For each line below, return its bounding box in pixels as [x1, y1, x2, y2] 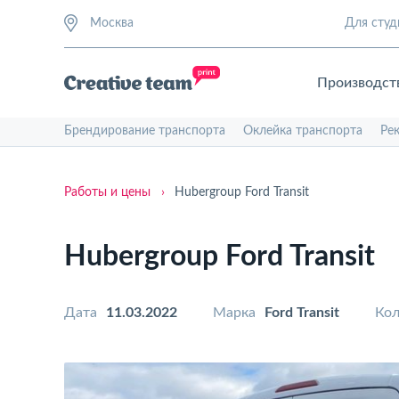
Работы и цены [64, 186, 151, 199]
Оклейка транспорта [243, 125, 362, 137]
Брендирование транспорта [64, 125, 225, 137]
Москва [90, 17, 134, 29]
